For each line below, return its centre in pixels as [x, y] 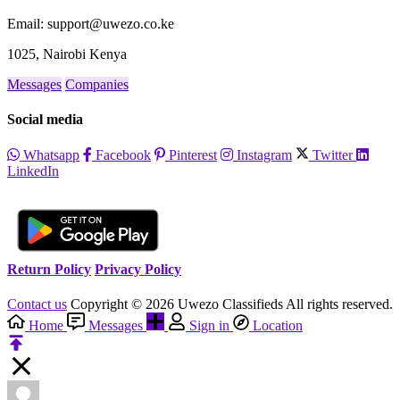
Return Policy [49, 269]
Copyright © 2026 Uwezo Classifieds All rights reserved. [232, 304]
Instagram [262, 155]
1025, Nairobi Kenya [67, 54]
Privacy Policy [138, 269]
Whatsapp [50, 155]
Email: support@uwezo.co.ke [91, 23]
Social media [45, 120]
